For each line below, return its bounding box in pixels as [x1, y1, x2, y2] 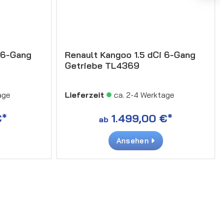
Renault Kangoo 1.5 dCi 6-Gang [64, 49, 195, 60]
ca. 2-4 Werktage [113, 89, 174, 100]
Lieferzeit [64, 89, 104, 100]
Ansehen [116, 136, 151, 145]
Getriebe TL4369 [64, 59, 139, 71]
